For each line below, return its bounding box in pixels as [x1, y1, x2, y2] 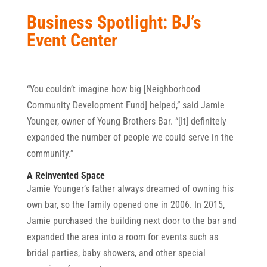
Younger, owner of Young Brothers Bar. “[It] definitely [26, 115, 226, 127]
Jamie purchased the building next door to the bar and [26, 215, 237, 226]
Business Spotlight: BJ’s [26, 11, 201, 33]
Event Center [26, 29, 117, 51]
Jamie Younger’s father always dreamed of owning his [26, 182, 234, 194]
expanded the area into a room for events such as [26, 231, 218, 243]
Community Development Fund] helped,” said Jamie [26, 99, 225, 111]
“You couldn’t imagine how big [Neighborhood [26, 83, 200, 95]
